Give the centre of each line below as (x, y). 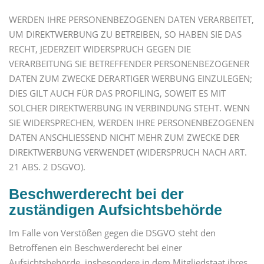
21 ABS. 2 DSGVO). (47, 166)
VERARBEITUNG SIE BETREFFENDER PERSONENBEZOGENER (129, 63)
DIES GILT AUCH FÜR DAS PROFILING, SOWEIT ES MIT (117, 93)
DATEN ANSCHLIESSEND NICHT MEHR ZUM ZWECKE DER (124, 137)
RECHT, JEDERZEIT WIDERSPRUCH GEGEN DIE (100, 49)
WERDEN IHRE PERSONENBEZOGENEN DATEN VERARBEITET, (131, 19)
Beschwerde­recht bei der (96, 194)
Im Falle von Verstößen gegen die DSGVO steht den (112, 232)
